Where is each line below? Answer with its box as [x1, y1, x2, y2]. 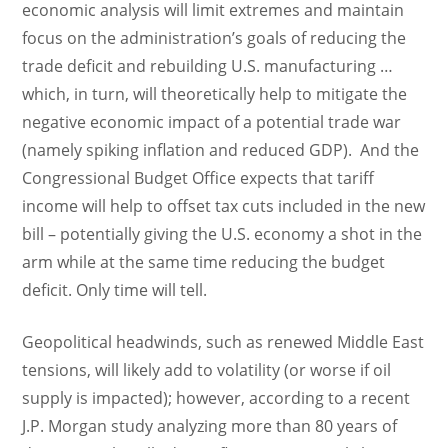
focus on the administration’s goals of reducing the [22, 27, 407, 49]
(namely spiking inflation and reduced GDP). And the [22, 139, 420, 161]
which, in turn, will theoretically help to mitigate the [22, 83, 408, 105]
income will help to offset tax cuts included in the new [22, 195, 426, 217]
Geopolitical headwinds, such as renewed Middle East [22, 331, 425, 353]
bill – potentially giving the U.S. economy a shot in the [22, 223, 423, 245]
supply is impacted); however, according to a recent [22, 387, 411, 409]
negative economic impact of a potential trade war [22, 111, 402, 133]
